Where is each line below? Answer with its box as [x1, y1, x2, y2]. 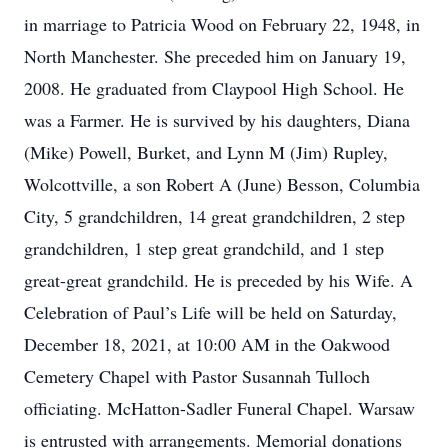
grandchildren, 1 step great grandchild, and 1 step [24, 236, 384, 260]
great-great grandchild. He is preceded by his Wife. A [24, 268, 413, 292]
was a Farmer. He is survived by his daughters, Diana [24, 108, 410, 132]
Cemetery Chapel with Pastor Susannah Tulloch [24, 364, 370, 388]
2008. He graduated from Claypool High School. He [24, 76, 404, 100]
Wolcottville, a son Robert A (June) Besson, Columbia [24, 172, 420, 196]
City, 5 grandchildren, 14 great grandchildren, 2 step [24, 204, 405, 228]
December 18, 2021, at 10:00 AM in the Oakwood [24, 332, 390, 356]
